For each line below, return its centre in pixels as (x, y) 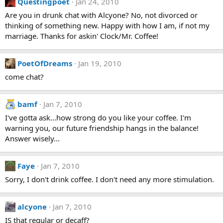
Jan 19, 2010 (100, 63)
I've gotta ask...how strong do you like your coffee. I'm (98, 117)
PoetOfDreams (45, 63)
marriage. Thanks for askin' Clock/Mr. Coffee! (82, 36)
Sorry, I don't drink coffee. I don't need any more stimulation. (110, 179)
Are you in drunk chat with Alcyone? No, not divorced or (101, 15)
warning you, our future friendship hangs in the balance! (102, 128)
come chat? (24, 77)
